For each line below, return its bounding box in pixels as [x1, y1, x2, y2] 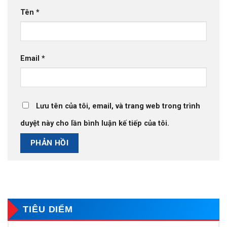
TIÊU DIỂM [23, 204, 73, 214]
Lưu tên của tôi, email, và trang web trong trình [36, 101, 200, 110]
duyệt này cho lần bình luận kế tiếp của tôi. [20, 119, 169, 128]
